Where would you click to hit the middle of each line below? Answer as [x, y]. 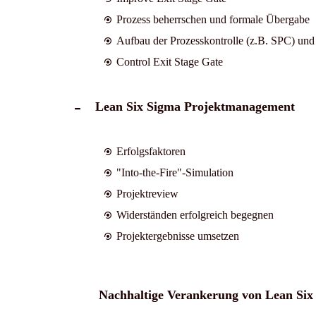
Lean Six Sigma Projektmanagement [195, 106]
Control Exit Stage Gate [169, 61]
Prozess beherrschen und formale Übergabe [213, 19]
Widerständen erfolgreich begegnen [195, 214]
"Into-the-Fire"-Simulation [175, 172]
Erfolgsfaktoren [151, 151]
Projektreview [147, 193]
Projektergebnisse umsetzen [177, 236]
